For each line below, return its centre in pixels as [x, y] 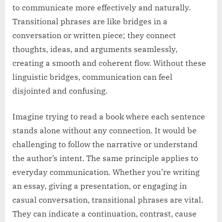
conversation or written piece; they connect [94, 35]
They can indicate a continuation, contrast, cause [105, 214]
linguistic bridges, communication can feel [92, 77]
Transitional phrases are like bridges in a [90, 22]
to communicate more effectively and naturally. [102, 8]
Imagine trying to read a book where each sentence [109, 117]
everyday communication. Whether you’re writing [106, 172]
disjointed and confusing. [60, 91]
